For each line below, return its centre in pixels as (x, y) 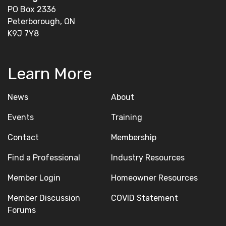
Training (126, 118)
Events (21, 118)
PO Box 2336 (32, 10)
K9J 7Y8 (23, 34)
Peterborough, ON (41, 22)
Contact (23, 138)
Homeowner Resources (154, 178)
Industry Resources (148, 158)
